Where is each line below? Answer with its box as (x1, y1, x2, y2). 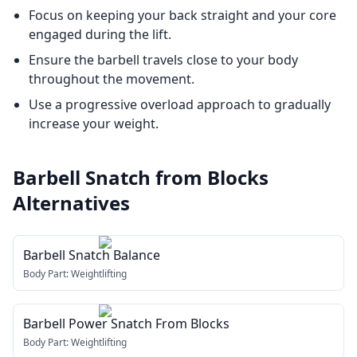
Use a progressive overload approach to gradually (29, 96, 331, 113)
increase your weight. (29, 115, 159, 132)
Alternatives (13, 190, 130, 216)
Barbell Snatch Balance (23, 246, 160, 264)
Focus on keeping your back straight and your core (29, 6, 336, 24)
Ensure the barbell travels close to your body (29, 51, 298, 69)
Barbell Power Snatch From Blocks (23, 315, 229, 332)
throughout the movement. (29, 70, 194, 88)
